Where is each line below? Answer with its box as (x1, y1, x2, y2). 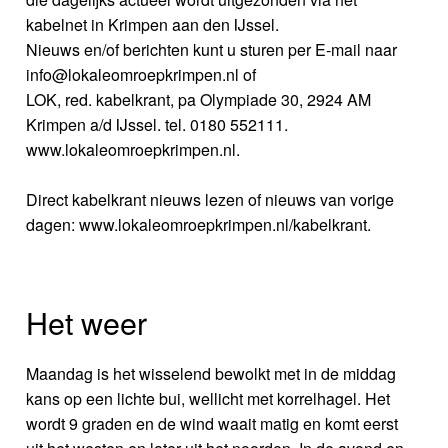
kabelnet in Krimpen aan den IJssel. (26, 13, 280, 37)
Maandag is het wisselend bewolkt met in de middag (26, 361, 397, 385)
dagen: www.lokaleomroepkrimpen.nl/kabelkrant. (26, 213, 372, 237)
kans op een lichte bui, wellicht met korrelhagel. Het (26, 386, 391, 410)
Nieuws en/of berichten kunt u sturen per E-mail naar (26, 38, 398, 62)
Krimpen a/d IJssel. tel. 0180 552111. (26, 113, 289, 137)
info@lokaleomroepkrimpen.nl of (26, 63, 257, 87)
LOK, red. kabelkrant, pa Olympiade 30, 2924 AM (26, 88, 372, 112)
